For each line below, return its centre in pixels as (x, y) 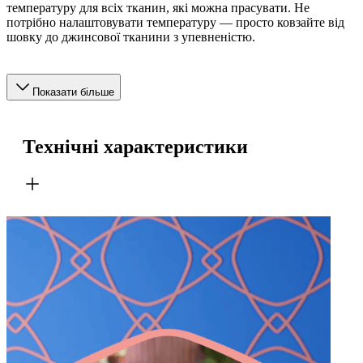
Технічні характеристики (135, 146)
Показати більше (73, 92)
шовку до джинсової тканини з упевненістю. (131, 36)
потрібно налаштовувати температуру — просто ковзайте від (175, 22)
